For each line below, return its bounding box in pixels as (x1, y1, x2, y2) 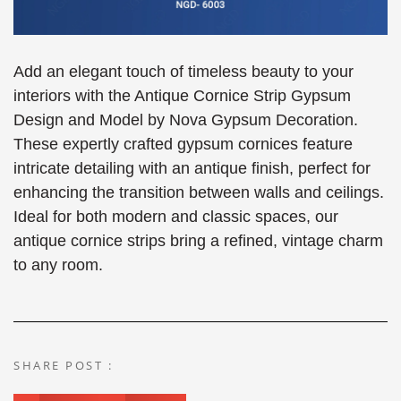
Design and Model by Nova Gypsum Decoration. (13, 110, 358, 129)
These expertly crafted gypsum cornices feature (13, 134, 353, 153)
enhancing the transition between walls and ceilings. (13, 183, 384, 201)
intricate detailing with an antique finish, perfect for (13, 158, 371, 177)
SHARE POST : (13, 357, 113, 374)
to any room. (13, 255, 103, 274)
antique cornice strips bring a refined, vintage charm (13, 231, 383, 250)
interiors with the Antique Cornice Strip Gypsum (13, 86, 351, 105)
